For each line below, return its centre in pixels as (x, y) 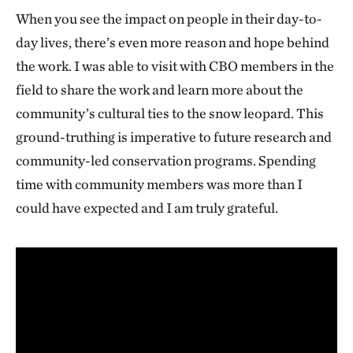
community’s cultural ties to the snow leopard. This (170, 113)
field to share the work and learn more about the (160, 90)
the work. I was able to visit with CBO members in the (175, 66)
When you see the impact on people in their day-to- (169, 19)
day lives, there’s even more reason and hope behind (173, 43)
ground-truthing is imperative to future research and (174, 137)
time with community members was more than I (159, 184)
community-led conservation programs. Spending (166, 161)
